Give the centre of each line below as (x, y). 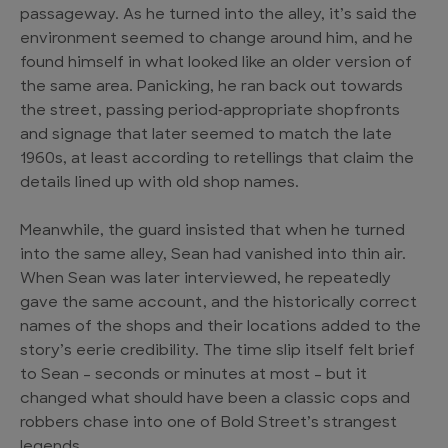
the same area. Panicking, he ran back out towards (211, 88)
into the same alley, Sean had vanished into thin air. (213, 256)
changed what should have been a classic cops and (215, 400)
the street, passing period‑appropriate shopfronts (210, 112)
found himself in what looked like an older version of (216, 64)
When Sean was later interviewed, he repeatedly (205, 280)
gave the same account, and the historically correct (218, 304)
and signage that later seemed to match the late (206, 136)
